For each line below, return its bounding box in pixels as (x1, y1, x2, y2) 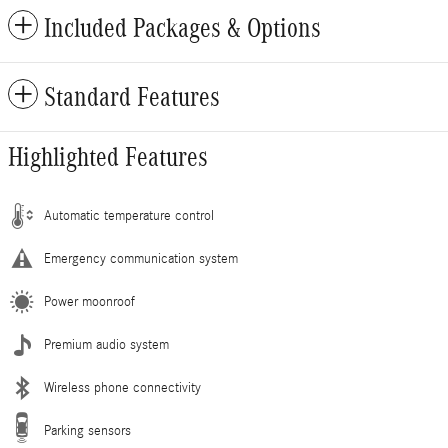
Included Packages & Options (44, 13, 321, 44)
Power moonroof (44, 294, 135, 311)
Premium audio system (44, 337, 169, 354)
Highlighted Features (8, 142, 208, 173)
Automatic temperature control (44, 208, 214, 225)
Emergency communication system (44, 251, 238, 268)
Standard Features (44, 82, 220, 113)
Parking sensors (44, 423, 131, 440)
